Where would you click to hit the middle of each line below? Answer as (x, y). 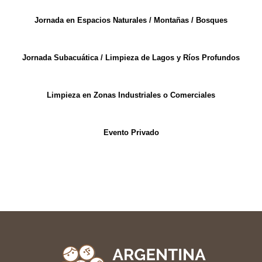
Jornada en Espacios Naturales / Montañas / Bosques (131, 20)
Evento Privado (131, 132)
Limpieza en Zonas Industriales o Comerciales (131, 95)
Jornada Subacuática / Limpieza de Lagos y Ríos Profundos (131, 57)
